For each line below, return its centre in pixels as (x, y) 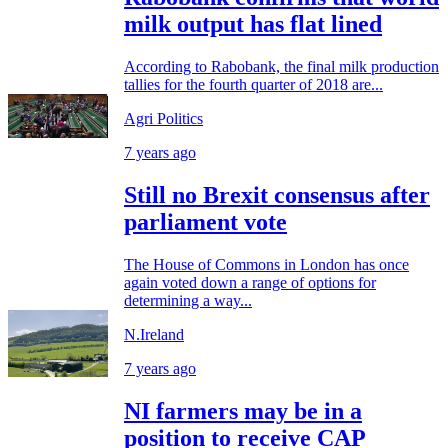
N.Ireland (154, 334)
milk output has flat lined (253, 24)
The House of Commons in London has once (266, 264)
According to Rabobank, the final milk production (281, 67)
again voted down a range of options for (250, 282)
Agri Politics (163, 119)
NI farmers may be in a (243, 410)
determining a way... (188, 300)
